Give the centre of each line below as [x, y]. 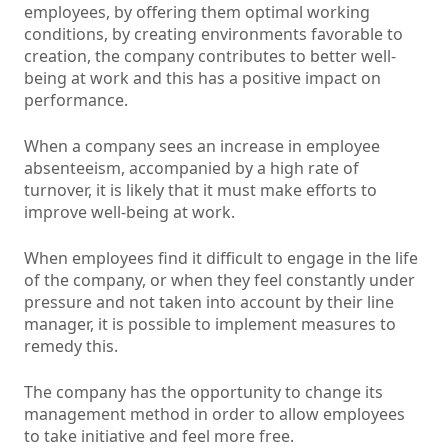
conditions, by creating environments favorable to [213, 34]
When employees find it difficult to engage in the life [221, 258]
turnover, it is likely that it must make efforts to [200, 190]
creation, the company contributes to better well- [210, 56]
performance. [76, 100]
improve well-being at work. [129, 212]
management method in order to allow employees [214, 414]
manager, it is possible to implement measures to [210, 324]
